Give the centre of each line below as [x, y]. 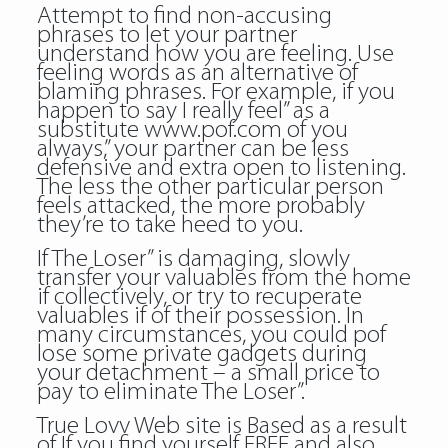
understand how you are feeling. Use [215, 54]
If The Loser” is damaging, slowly [193, 259]
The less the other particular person [210, 187]
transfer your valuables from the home [223, 278]
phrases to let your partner [166, 35]
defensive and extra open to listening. [221, 168]
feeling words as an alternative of [197, 73]
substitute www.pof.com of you [192, 130]
